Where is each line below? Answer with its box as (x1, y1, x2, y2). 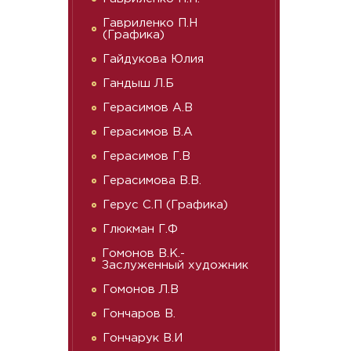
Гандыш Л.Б (103, 78, 174, 89)
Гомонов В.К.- (102, 248, 186, 259)
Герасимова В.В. (103, 175, 201, 186)
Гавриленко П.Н (102, 18, 197, 28)
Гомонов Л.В (103, 284, 179, 295)
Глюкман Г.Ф (103, 224, 178, 234)
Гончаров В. (103, 309, 175, 319)
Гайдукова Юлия (103, 54, 204, 64)
